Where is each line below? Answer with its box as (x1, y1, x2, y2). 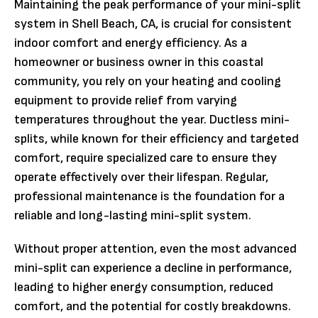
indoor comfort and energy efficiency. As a (14, 35, 247, 51)
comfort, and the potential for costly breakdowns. (14, 299, 291, 314)
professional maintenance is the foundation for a (14, 189, 285, 204)
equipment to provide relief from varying (14, 93, 237, 109)
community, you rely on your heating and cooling (14, 74, 281, 89)
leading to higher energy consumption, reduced (14, 280, 273, 295)
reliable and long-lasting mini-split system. (14, 208, 251, 224)
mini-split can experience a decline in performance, (14, 261, 292, 276)
